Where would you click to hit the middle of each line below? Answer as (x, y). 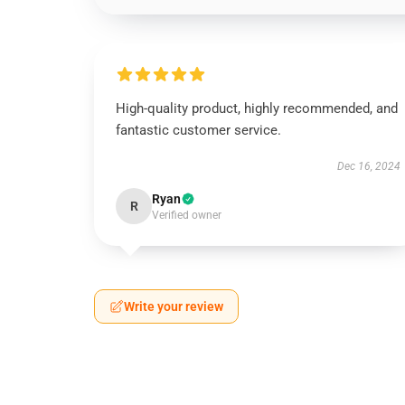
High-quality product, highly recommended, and (257, 108)
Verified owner (187, 215)
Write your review (174, 306)
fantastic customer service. (198, 130)
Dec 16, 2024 (368, 166)
